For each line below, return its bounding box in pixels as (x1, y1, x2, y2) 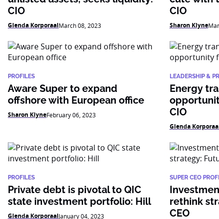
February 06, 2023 (46, 111, 96, 119)
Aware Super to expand (8, 83, 117, 94)
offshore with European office (8, 94, 144, 106)
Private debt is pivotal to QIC (8, 184, 141, 196)
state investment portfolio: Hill (8, 196, 151, 207)
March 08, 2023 (59, 22, 101, 29)
